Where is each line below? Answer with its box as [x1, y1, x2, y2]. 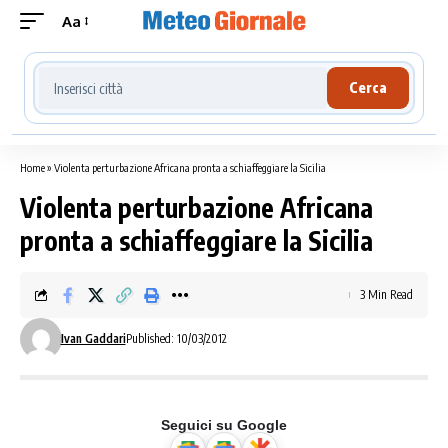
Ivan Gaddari [60, 331, 126, 346]
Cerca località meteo [32, 60, 196, 80]
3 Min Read [360, 287, 413, 302]
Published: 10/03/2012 [125, 331, 227, 346]
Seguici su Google [161, 417, 287, 433]
